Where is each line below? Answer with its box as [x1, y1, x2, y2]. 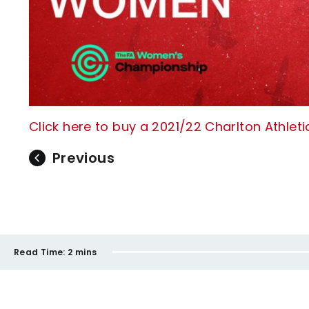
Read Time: [14, 246, 66, 258]
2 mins [68, 246, 97, 258]
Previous [52, 148, 114, 168]
